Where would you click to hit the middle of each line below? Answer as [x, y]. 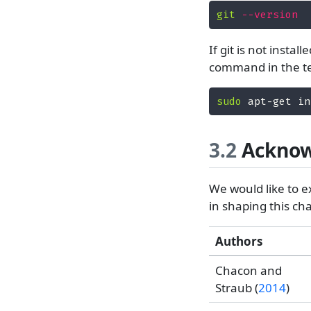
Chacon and [248, 271]
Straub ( [236, 288]
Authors [238, 242]
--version [270, 15]
